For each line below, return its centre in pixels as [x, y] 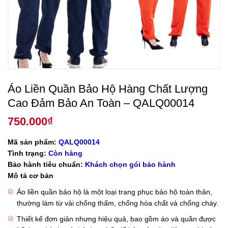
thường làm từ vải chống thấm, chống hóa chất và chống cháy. [118, 203]
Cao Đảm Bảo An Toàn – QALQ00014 [101, 103]
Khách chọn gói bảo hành [130, 165]
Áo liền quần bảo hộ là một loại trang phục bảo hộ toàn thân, [115, 192]
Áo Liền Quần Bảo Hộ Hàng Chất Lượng [108, 89]
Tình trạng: [27, 153]
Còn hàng [65, 153]
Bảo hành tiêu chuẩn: [45, 165]
